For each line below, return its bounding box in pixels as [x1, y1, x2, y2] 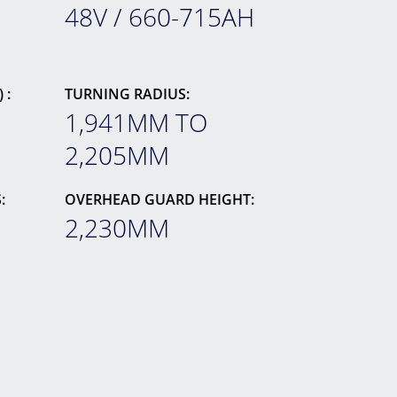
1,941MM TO [64, 105, 207, 139]
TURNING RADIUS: [64, 84, 190, 104]
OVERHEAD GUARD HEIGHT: [64, 190, 254, 209]
